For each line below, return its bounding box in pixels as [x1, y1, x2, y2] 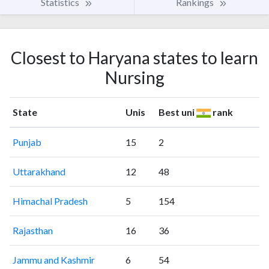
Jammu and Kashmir [12, 253, 95, 265]
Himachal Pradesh [12, 195, 88, 207]
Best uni [158, 106, 196, 118]
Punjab [12, 136, 41, 148]
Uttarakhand [12, 165, 65, 177]
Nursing [104, 67, 165, 88]
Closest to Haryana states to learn [11, 47, 258, 68]
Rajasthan [12, 224, 53, 236]
